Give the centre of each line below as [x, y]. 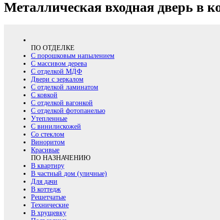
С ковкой [44, 95]
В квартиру [48, 165]
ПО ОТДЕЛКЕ [53, 48]
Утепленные [49, 118]
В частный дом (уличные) [69, 173]
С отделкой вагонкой [62, 103]
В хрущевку [49, 213]
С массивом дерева [59, 63]
